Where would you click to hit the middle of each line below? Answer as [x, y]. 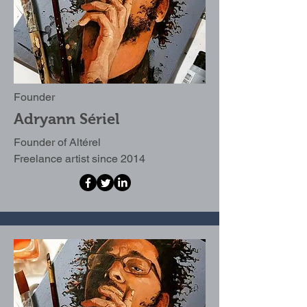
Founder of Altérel [57, 142]
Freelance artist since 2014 [79, 159]
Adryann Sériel [66, 119]
